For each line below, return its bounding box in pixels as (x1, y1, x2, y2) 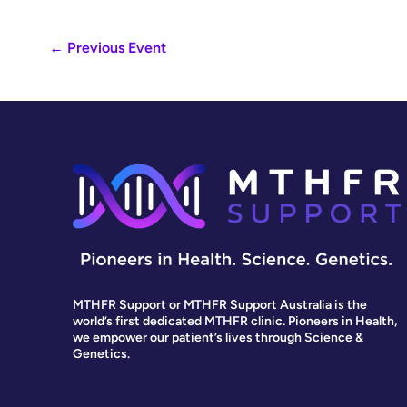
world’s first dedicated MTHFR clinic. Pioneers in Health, (73, 313, 397, 330)
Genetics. (73, 346, 130, 362)
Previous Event (64, 39, 166, 57)
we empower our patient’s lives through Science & (73, 330, 363, 346)
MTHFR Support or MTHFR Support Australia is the (73, 297, 367, 313)
